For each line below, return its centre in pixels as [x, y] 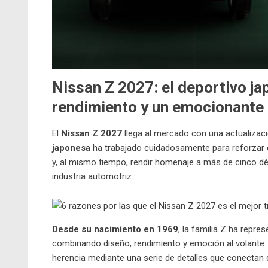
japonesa [71, 148]
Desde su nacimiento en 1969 [115, 229]
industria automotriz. [93, 177]
